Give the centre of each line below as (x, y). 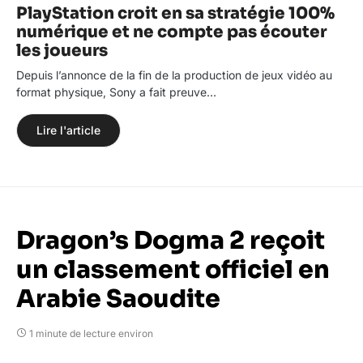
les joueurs (62, 51)
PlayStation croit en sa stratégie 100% (175, 14)
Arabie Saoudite (118, 299)
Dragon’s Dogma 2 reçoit (171, 241)
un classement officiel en (173, 270)
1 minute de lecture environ (91, 334)
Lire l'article (68, 130)
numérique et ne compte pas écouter (171, 32)
